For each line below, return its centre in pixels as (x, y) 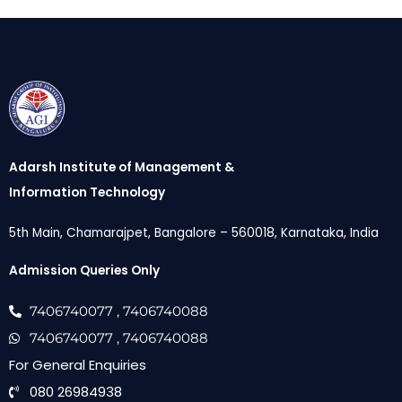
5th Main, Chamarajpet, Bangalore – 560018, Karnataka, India (194, 233)
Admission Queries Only (84, 271)
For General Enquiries (78, 365)
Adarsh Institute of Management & (122, 168)
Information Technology (87, 193)
